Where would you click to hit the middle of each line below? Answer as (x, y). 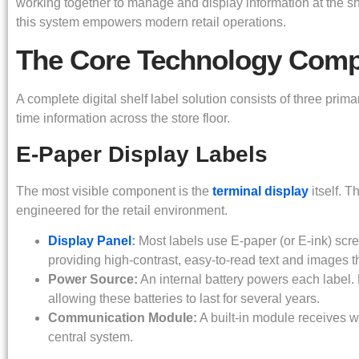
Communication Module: (123, 317)
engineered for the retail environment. (122, 210)
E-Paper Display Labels (142, 154)
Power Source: (93, 279)
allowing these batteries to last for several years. (184, 298)
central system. (91, 337)
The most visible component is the (114, 191)
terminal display (260, 191)
